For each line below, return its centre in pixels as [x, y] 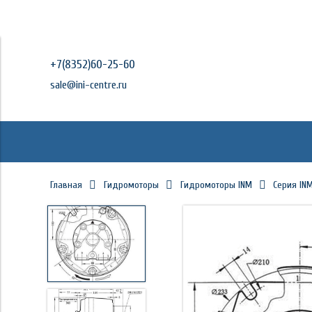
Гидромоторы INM [216, 185]
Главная [66, 185]
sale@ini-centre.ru [88, 85]
